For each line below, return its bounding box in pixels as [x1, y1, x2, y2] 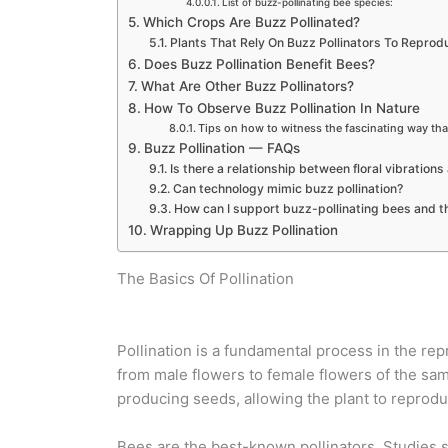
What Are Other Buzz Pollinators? [140, 78, 354, 94]
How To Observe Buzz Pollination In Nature [143, 100, 420, 116]
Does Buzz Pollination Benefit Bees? [143, 56, 375, 72]
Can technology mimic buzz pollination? [172, 181, 403, 196]
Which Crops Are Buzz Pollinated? [142, 14, 360, 30]
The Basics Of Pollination [117, 269, 294, 288]
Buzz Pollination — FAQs [143, 140, 300, 156]
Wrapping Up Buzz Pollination [149, 222, 338, 238]
